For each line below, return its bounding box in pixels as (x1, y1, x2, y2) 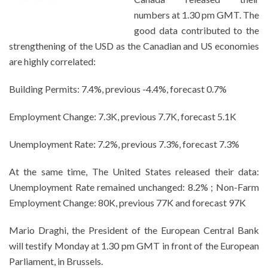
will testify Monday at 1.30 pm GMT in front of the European (9, 240, 259, 252)
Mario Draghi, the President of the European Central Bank (9, 224, 259, 236)
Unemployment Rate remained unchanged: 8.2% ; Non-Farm (9, 181, 259, 193)
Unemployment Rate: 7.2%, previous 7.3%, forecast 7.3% (9, 138, 239, 150)
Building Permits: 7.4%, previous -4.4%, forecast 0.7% (9, 83, 227, 95)
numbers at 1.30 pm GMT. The (134, 9, 259, 21)
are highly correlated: (9, 56, 96, 68)
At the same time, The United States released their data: (9, 166, 259, 178)
